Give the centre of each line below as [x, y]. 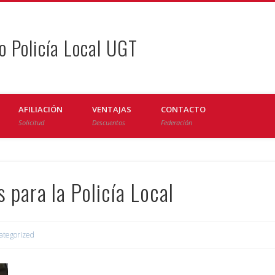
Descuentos [109, 122]
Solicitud [31, 122]
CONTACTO [183, 109]
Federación [176, 122]
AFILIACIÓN [41, 109]
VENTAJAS [112, 109]
